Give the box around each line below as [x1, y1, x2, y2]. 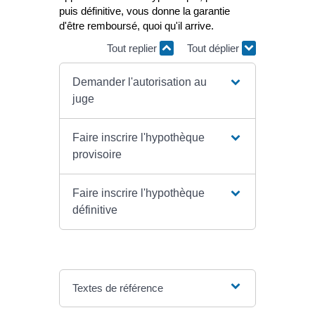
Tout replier [107, 41, 160, 54]
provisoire [72, 148, 122, 161]
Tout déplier [187, 41, 242, 54]
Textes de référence [72, 282, 163, 295]
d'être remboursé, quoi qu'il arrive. [59, 20, 214, 32]
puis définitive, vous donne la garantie [59, 5, 230, 18]
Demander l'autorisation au [72, 76, 207, 89]
